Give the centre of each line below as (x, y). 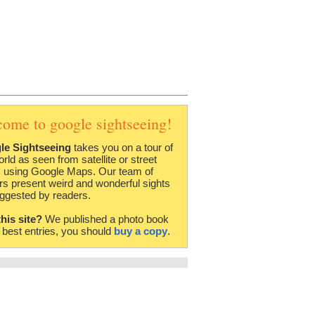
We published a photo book (105, 219)
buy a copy (141, 231)
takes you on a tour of (122, 147)
